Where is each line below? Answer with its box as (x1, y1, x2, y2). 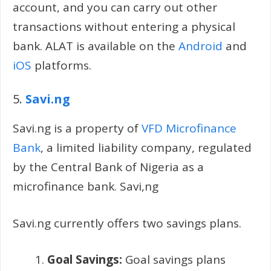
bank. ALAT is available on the (13, 38, 178, 54)
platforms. (31, 57, 91, 73)
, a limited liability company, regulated (41, 140, 252, 155)
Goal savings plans (122, 252, 226, 267)
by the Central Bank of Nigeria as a (13, 159, 204, 175)
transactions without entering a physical (13, 18, 235, 34)
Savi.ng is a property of (13, 120, 142, 136)
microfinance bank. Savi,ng (13, 178, 158, 194)
